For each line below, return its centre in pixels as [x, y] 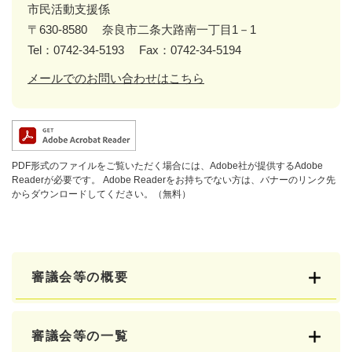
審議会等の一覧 [80, 335]
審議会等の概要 [80, 277]
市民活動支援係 [69, 9]
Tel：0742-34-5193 [76, 49]
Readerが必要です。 [56, 180]
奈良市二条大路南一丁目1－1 [179, 29]
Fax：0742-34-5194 [190, 49]
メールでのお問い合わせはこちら [116, 78]
